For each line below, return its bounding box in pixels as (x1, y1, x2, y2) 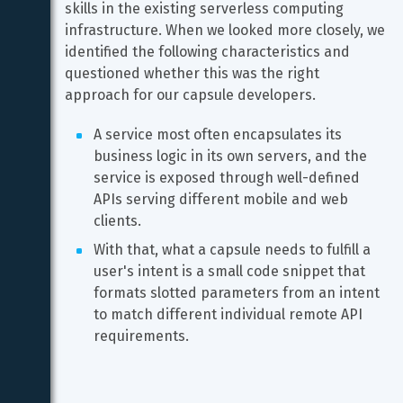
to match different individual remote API (94, 306, 366, 323)
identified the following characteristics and (65, 43, 354, 60)
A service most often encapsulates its (94, 126, 345, 143)
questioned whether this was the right (65, 65, 323, 82)
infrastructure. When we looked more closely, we (65, 22, 389, 39)
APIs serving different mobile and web (94, 191, 352, 208)
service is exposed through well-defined (94, 169, 363, 186)
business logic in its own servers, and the (94, 148, 371, 165)
